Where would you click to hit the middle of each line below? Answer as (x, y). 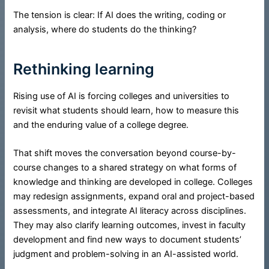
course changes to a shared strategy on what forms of (125, 168)
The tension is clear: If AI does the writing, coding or (120, 15)
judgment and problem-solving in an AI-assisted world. (126, 254)
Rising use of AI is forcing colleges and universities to (122, 96)
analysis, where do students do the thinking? (105, 30)
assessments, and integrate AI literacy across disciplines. (130, 211)
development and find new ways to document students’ (128, 240)
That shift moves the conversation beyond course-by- (125, 153)
